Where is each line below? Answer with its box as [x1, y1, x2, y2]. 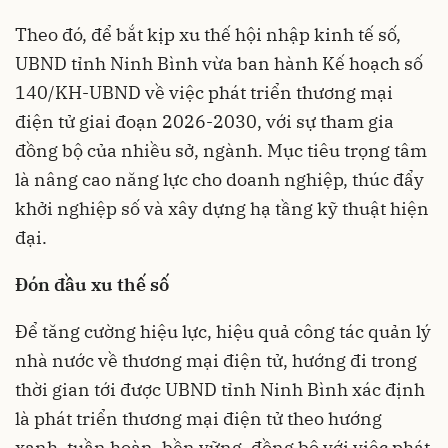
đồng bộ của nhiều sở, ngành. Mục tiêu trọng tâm [15, 139, 427, 162]
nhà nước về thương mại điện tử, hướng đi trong [15, 349, 417, 372]
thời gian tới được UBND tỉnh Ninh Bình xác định [15, 378, 425, 401]
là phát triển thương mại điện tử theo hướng [15, 407, 382, 430]
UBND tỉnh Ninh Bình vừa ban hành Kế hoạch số [15, 52, 423, 75]
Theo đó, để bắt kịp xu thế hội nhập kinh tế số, [15, 23, 401, 46]
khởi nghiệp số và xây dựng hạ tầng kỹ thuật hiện [15, 197, 429, 220]
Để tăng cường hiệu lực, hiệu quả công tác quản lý [15, 320, 431, 343]
